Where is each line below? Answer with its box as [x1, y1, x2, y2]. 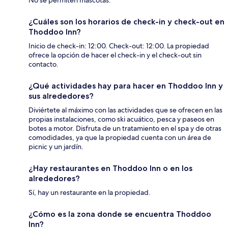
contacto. [28, 60, 59, 69]
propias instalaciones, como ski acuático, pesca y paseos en [28, 115, 214, 124]
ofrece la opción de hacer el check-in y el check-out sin [28, 50, 202, 60]
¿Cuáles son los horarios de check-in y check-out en [28, 17, 224, 27]
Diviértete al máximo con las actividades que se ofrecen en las [28, 105, 222, 115]
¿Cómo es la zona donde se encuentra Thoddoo [28, 209, 211, 219]
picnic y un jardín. [28, 142, 83, 152]
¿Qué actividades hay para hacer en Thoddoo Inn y [28, 81, 223, 91]
